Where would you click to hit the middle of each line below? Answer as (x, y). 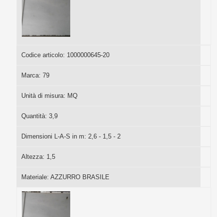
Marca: (32, 75)
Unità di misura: (44, 95)
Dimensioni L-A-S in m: (54, 136)
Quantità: (35, 116)
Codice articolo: (44, 55)
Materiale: (36, 177)
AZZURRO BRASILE (80, 177)
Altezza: (34, 156)
